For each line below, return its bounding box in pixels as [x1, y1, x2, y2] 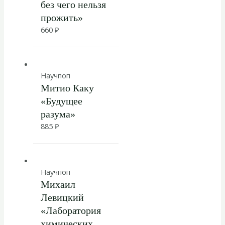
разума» [40, 108, 75, 120]
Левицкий [40, 191, 84, 203]
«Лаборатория [40, 204, 101, 216]
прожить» [40, 12, 83, 24]
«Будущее [40, 95, 82, 106]
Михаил [40, 178, 75, 190]
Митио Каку [40, 82, 94, 93]
